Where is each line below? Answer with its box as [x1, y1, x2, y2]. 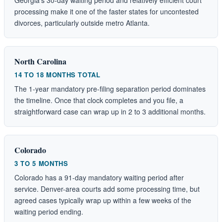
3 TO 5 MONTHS [14, 158, 68, 168]
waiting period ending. [14, 206, 83, 217]
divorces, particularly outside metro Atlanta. [14, 17, 150, 28]
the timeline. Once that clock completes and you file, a [14, 95, 183, 105]
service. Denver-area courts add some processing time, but [14, 183, 200, 194]
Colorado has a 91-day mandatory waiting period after [14, 172, 184, 182]
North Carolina [14, 55, 66, 67]
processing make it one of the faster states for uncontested [14, 6, 199, 16]
